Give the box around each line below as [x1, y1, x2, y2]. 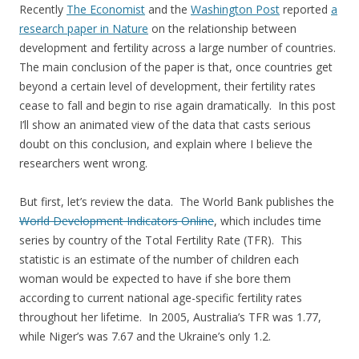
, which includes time [214, 212, 321, 228]
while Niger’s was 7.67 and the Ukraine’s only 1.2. [19, 328, 271, 344]
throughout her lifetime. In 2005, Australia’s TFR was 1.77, [19, 309, 321, 325]
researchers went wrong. [19, 155, 147, 171]
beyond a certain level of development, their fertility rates [19, 78, 316, 94]
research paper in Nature [19, 20, 148, 36]
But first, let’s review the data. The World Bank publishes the [19, 193, 334, 209]
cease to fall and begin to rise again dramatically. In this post [19, 97, 336, 113]
